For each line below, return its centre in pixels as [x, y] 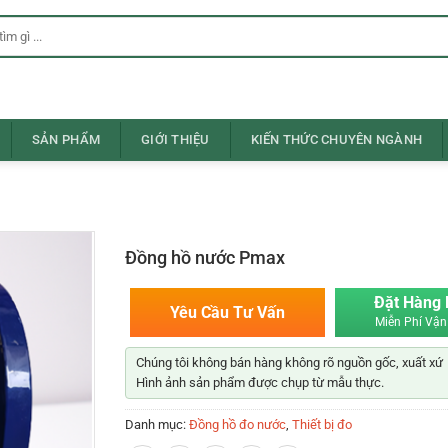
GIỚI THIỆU [175, 139]
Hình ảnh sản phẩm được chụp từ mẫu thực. [259, 382]
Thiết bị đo [321, 424]
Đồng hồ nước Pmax [204, 257]
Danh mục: [156, 424]
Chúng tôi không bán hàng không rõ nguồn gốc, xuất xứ [289, 362]
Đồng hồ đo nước [237, 424]
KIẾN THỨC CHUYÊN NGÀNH [336, 139]
